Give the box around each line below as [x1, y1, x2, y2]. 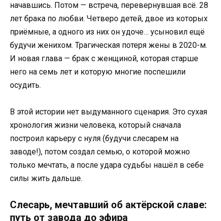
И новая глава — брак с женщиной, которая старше [10, 53, 198, 63]
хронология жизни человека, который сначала [10, 120, 181, 130]
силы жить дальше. [10, 174, 82, 184]
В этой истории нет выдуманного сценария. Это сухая [10, 107, 207, 117]
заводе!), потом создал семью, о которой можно [10, 147, 190, 157]
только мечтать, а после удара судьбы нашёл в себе [10, 160, 204, 170]
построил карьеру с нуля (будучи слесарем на [10, 134, 179, 144]
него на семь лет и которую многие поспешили [10, 67, 185, 76]
